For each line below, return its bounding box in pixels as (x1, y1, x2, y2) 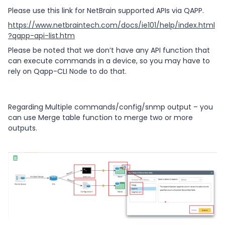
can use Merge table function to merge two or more (8, 112, 193, 123)
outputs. (8, 123, 37, 133)
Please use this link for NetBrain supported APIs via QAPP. (8, 5, 204, 16)
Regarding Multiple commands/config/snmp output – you (8, 101, 213, 112)
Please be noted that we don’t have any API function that (8, 45, 210, 55)
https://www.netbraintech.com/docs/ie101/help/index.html (8, 20, 215, 30)
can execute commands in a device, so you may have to (8, 55, 210, 66)
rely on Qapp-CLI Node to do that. (8, 66, 127, 76)
